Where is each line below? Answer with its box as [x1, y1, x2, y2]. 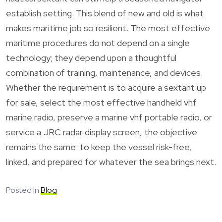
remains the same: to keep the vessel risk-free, [6, 141, 192, 153]
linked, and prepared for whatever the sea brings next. [6, 156, 216, 167]
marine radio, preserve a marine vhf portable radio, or [6, 111, 212, 123]
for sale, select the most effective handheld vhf [6, 96, 197, 108]
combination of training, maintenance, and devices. [6, 66, 203, 78]
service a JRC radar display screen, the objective [6, 126, 197, 138]
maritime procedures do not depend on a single [6, 37, 190, 49]
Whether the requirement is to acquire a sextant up [6, 81, 206, 93]
